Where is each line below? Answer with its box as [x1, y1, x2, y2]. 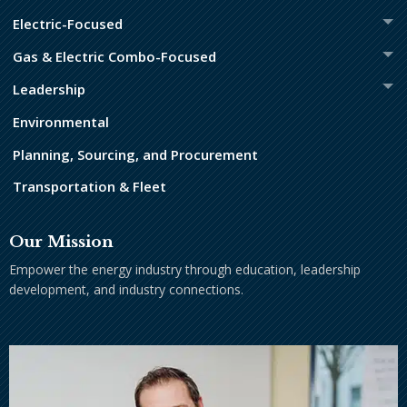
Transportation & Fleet [13, 177, 166, 196]
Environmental [13, 112, 109, 131]
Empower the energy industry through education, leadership [9, 260, 361, 278]
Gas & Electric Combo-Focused [13, 47, 216, 66]
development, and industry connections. [9, 280, 243, 298]
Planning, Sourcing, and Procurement [13, 144, 258, 164]
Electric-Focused [13, 15, 123, 34]
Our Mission [9, 233, 114, 253]
